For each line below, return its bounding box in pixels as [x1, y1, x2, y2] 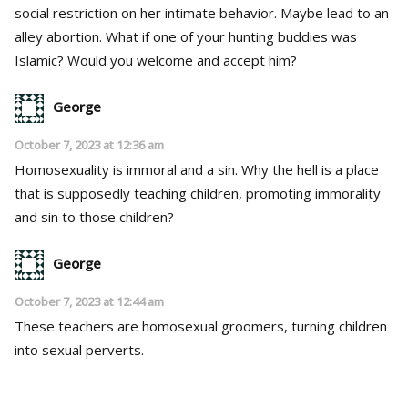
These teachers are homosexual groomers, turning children [15, 316, 387, 335]
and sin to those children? [15, 207, 174, 226]
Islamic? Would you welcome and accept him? [15, 50, 297, 69]
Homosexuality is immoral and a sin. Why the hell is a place [15, 159, 379, 178]
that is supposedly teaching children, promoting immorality [15, 183, 381, 202]
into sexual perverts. [15, 340, 144, 359]
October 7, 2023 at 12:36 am [15, 136, 164, 153]
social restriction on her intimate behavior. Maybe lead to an [15, 3, 389, 22]
